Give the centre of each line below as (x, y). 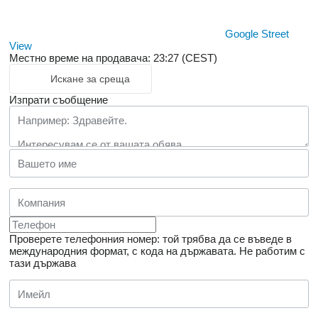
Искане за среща (90, 79)
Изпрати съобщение (59, 100)
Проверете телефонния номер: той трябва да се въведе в (150, 239)
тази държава (43, 263)
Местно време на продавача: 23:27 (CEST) (113, 58)
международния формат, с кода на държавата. (123, 251)
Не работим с (272, 251)
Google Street (257, 34)
